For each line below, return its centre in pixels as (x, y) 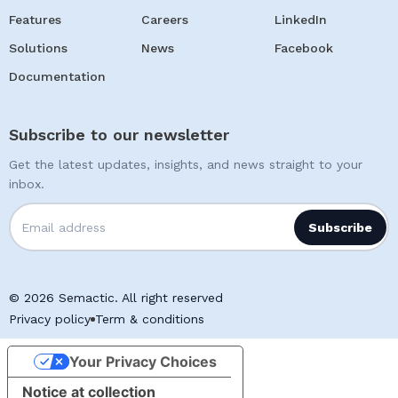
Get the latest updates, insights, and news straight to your (186, 165)
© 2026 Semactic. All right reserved (116, 298)
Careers (165, 20)
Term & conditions (150, 319)
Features (35, 20)
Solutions (38, 48)
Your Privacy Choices (143, 362)
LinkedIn (300, 20)
